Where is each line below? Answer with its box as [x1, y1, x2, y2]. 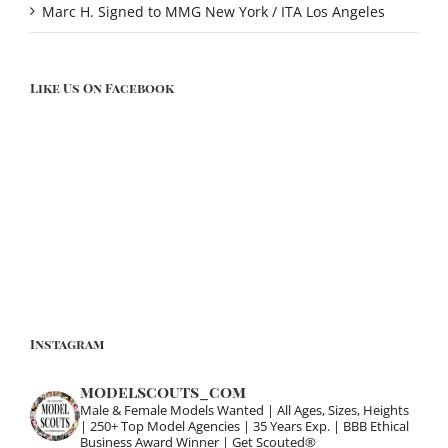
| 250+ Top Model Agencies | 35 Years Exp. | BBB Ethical [80, 417, 409, 436]
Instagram [30, 335, 104, 353]
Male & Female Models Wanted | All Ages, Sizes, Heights [80, 401, 409, 420]
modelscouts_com [80, 381, 246, 403]
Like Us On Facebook [30, 78, 174, 96]
